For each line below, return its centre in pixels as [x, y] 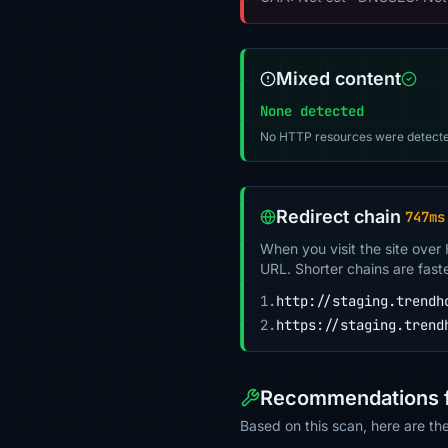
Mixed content [338, 78]
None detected [312, 111]
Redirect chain [338, 216]
